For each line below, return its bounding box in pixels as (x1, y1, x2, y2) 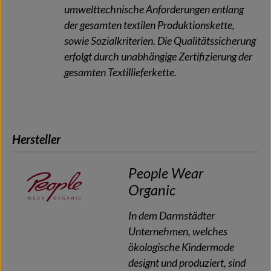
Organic (128, 180, 175, 198)
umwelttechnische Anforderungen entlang (64, 2, 244, 16)
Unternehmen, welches (128, 224, 227, 238)
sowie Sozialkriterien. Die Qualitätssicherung (64, 34, 256, 47)
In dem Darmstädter (128, 209, 215, 222)
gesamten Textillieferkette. (64, 65, 177, 79)
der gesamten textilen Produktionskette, (64, 18, 235, 31)
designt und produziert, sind (128, 256, 246, 269)
